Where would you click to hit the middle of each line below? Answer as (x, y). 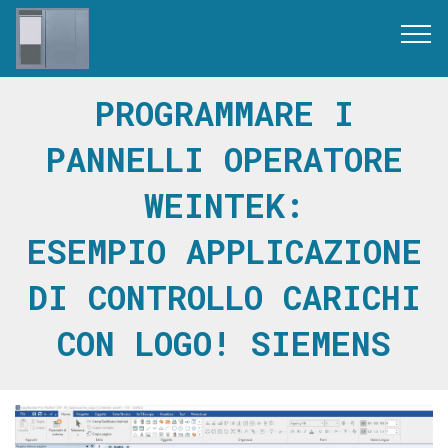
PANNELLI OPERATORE (224, 159)
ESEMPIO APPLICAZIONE (224, 251)
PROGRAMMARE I (224, 113)
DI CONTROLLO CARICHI (224, 297)
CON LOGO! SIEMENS (224, 343)
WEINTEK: (224, 205)
